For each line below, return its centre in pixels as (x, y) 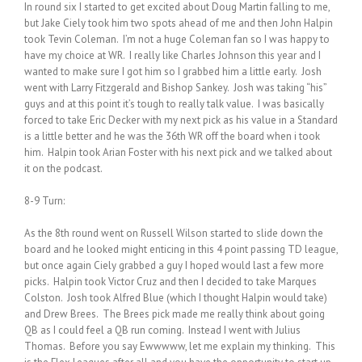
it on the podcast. (63, 168)
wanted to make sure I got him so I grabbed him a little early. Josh (173, 71)
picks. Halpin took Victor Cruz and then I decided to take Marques (170, 281)
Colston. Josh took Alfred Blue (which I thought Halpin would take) (176, 297)
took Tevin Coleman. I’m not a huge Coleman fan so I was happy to (177, 39)
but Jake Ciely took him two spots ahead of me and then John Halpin (179, 23)
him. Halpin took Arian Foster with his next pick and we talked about (178, 152)
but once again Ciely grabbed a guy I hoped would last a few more (174, 265)
